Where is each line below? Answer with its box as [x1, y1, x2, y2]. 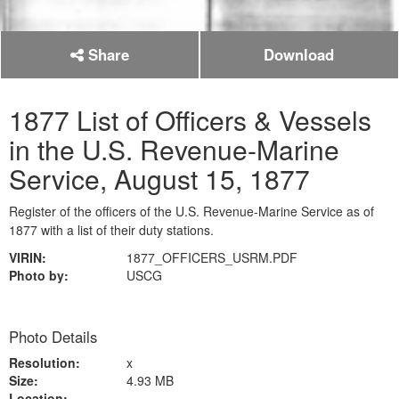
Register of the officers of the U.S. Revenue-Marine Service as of [9, 202, 374, 220]
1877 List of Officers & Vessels [9, 101, 371, 139]
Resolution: [9, 354, 80, 371]
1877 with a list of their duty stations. [9, 221, 214, 239]
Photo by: [9, 266, 69, 284]
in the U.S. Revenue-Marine [9, 130, 339, 168]
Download [264, 44, 335, 65]
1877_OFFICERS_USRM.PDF [126, 248, 297, 266]
